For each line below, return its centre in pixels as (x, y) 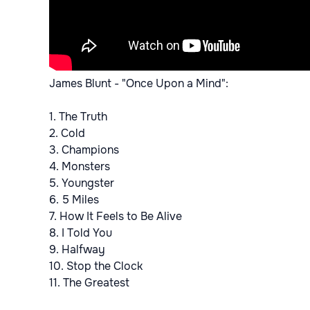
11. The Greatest (89, 283)
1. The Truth (78, 117)
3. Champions (84, 150)
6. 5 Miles (74, 200)
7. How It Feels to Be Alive (116, 217)
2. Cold (67, 134)
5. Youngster (82, 183)
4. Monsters (80, 167)
